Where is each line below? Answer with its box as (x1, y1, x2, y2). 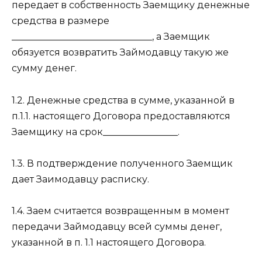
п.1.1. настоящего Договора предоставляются (12, 110, 230, 122)
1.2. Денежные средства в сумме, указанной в (12, 94, 235, 106)
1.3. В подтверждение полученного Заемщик (12, 157, 233, 169)
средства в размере (12, 15, 109, 27)
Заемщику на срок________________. (12, 126, 180, 137)
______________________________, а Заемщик (12, 31, 210, 43)
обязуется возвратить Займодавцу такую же (12, 47, 229, 58)
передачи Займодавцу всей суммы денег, (12, 220, 222, 232)
